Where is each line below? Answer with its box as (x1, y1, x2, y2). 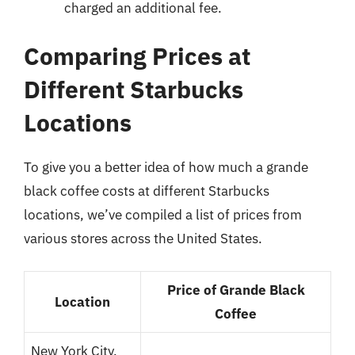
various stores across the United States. (24, 230, 262, 247)
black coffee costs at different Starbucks (24, 182, 269, 200)
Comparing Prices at (24, 40, 250, 71)
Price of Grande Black (166, 281, 305, 299)
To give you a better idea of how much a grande (24, 158, 308, 176)
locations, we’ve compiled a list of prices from (24, 206, 302, 223)
